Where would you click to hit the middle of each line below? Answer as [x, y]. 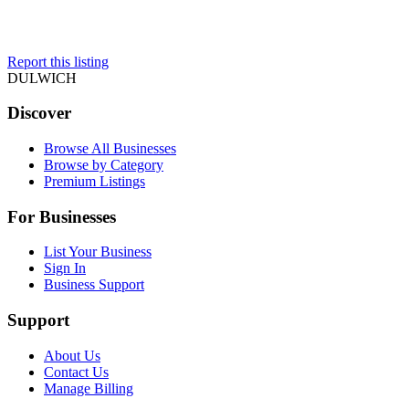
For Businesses [62, 216]
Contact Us [76, 372]
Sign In [65, 268]
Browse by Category [104, 164]
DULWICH [42, 78]
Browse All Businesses [110, 148]
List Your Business [98, 252]
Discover [39, 113]
